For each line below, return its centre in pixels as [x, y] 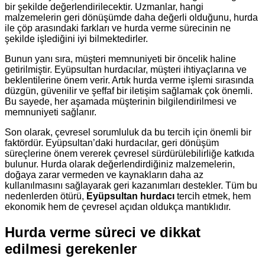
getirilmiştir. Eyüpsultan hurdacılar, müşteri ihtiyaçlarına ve [126, 70]
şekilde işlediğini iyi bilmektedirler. [76, 39]
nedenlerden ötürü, [46, 196]
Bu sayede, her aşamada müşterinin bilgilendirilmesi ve [121, 102]
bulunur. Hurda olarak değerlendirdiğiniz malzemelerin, [120, 164]
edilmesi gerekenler [71, 249]
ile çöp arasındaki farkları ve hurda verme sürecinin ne [118, 28]
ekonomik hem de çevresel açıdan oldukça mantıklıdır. [118, 207]
